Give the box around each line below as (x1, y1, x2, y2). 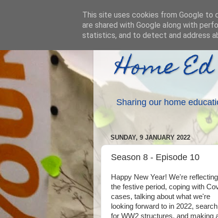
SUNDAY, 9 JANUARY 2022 (110, 134, 190, 142)
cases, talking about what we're (111, 193, 210, 200)
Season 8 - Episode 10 (111, 152, 200, 162)
